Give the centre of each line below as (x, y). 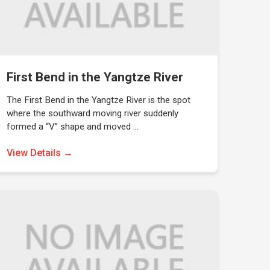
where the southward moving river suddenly (92, 113)
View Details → (39, 153)
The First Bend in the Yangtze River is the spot (98, 100)
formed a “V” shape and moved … (72, 127)
